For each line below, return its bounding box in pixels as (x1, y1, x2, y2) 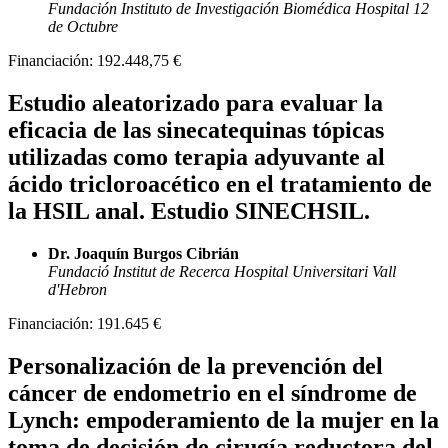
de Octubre (48, 18, 118, 36)
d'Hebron (48, 281, 107, 299)
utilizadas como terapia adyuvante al (8, 144, 385, 171)
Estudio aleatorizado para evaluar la (8, 90, 383, 117)
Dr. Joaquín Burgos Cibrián (48, 245, 239, 263)
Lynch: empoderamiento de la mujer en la (8, 407, 439, 434)
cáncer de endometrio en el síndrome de (8, 380, 417, 407)
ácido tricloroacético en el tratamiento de (8, 171, 432, 198)
